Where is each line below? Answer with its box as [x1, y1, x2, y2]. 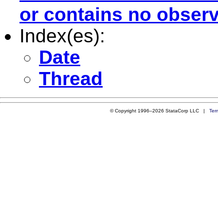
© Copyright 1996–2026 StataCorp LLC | [109, 108, 209, 113]
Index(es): [19, 25, 105, 46]
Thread [39, 68, 103, 89]
